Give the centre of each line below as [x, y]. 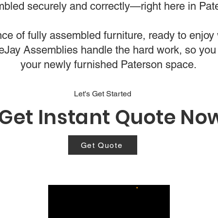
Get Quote [102, 145]
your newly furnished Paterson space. [108, 64]
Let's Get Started [102, 94]
